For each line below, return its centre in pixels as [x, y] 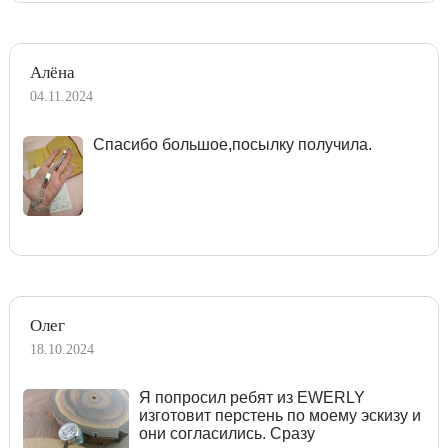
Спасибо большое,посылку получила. [232, 144]
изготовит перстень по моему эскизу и [280, 415]
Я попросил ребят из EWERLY [252, 397]
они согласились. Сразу [227, 433]
